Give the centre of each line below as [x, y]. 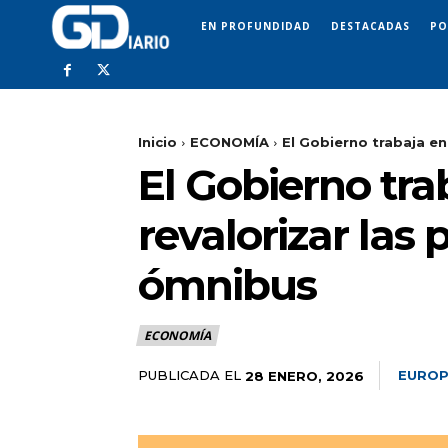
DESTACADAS [370, 25]
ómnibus [227, 285]
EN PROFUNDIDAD [256, 25]
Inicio [157, 142]
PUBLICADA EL [189, 375]
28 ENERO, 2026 [304, 375]
